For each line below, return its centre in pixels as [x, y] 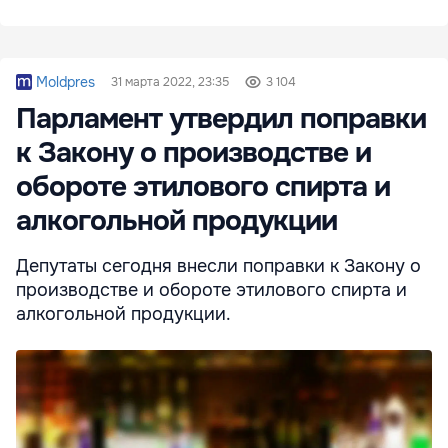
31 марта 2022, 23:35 [169, 81]
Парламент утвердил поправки [221, 118]
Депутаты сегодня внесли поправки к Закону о [218, 265]
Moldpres [65, 81]
